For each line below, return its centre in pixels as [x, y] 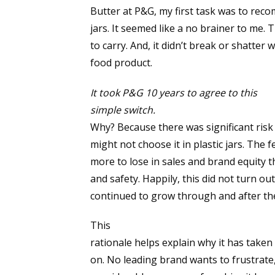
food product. [121, 62]
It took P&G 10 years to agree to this [174, 92]
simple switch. [123, 110]
